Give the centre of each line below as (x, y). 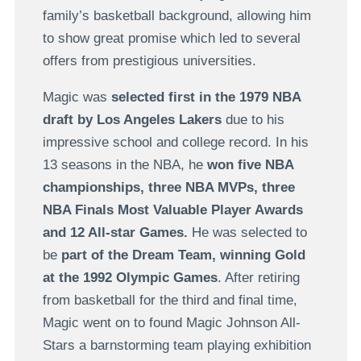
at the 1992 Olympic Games (130, 278)
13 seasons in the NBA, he (122, 165)
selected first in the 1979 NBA (205, 98)
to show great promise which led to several (171, 39)
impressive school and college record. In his (175, 143)
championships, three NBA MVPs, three (168, 188)
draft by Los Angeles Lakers (132, 120)
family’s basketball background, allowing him (176, 16)
